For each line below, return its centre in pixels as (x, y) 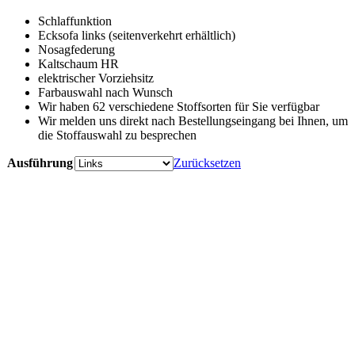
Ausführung (40, 162)
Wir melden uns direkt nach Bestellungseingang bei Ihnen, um (193, 120)
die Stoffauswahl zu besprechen (117, 135)
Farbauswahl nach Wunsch (105, 92)
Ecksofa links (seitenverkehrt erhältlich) (137, 35)
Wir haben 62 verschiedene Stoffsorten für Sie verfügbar (179, 106)
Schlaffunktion (75, 21)
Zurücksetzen (207, 162)
